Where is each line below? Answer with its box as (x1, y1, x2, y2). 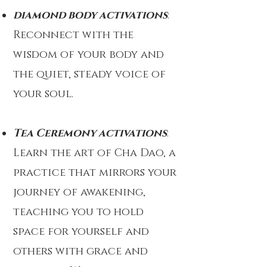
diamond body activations (13, 8, 167, 23)
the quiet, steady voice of (13, 67, 166, 82)
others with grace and (13, 244, 148, 259)
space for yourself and (13, 225, 149, 239)
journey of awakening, (13, 185, 145, 200)
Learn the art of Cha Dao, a (13, 146, 176, 160)
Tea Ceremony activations (13, 126, 167, 141)
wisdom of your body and (13, 48, 164, 62)
